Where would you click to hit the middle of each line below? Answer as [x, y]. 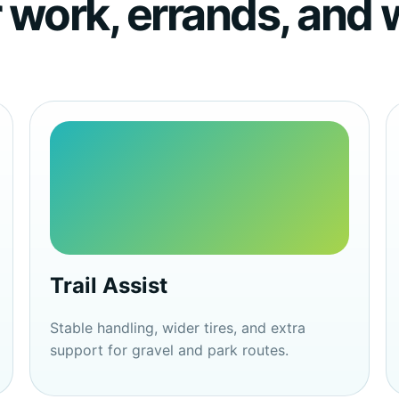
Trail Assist [109, 285]
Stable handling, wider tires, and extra [178, 328]
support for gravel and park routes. [170, 350]
